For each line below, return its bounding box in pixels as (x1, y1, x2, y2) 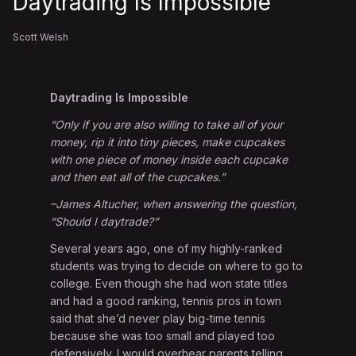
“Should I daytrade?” (50, 215, 159, 229)
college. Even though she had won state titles (50, 277, 288, 291)
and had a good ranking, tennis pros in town (50, 294, 282, 308)
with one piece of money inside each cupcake (50, 153, 288, 167)
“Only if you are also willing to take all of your (50, 118, 284, 132)
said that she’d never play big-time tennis (50, 311, 266, 326)
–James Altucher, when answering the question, (50, 197, 298, 211)
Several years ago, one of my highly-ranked (50, 242, 283, 256)
